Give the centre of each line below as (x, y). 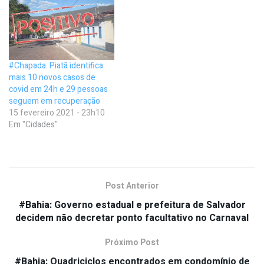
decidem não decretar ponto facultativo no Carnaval (132, 218)
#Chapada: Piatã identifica (56, 65)
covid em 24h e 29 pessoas (58, 89)
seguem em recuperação (55, 101)
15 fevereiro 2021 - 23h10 (57, 113)
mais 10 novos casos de (52, 77)
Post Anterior (132, 186)
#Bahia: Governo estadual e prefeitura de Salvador (132, 205)
